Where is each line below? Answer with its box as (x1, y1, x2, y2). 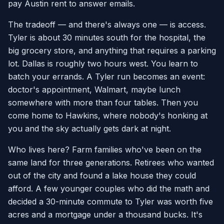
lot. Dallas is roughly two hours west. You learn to (8, 58, 198, 69)
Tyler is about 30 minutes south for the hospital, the (8, 32, 205, 43)
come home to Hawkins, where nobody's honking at (8, 110, 207, 121)
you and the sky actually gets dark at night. (8, 123, 171, 134)
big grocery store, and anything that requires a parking (8, 45, 216, 56)
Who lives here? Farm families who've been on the (8, 144, 201, 155)
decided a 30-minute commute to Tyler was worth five (8, 196, 213, 207)
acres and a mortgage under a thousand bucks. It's (8, 209, 202, 220)
